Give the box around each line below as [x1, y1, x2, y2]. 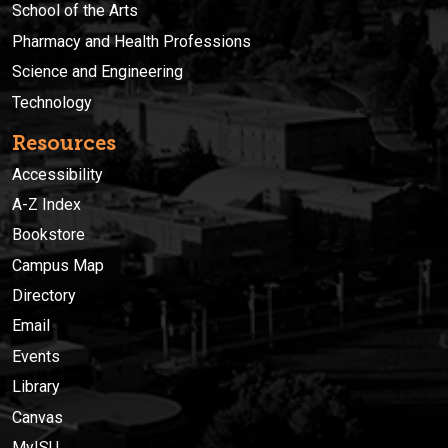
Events [12, 346, 60, 366]
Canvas [12, 407, 63, 427]
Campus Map [12, 255, 104, 275]
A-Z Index [12, 194, 81, 214]
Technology [12, 92, 92, 112]
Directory [12, 286, 76, 306]
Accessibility [12, 164, 103, 184]
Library [12, 377, 60, 397]
